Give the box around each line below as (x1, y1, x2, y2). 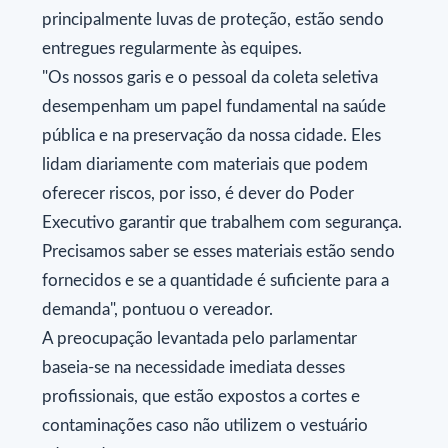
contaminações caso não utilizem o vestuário (42, 417, 368, 435)
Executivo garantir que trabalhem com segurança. (42, 214, 402, 232)
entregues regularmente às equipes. (42, 40, 302, 58)
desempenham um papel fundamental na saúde (42, 98, 386, 116)
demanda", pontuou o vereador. (42, 301, 273, 319)
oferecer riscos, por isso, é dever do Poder (42, 185, 354, 203)
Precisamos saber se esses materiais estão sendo (42, 243, 395, 261)
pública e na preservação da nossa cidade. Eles (42, 127, 381, 145)
